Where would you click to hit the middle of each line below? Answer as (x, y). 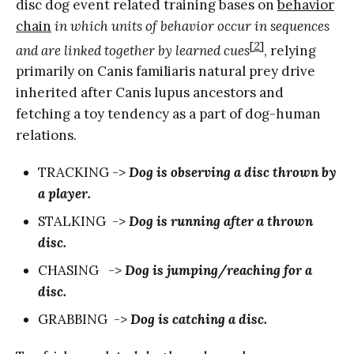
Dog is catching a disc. (199, 320)
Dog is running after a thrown (221, 222)
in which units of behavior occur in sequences (192, 26)
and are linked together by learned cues (133, 50)
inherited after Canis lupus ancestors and (150, 93)
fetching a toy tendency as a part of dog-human (168, 114)
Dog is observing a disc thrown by (233, 173)
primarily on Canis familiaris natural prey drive (166, 72)
